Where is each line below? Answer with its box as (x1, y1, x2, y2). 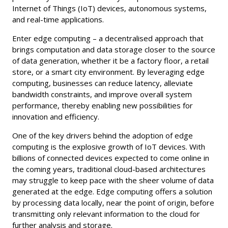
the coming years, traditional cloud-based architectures (12, 164, 206, 174)
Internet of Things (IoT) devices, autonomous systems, (12, 3, 207, 13)
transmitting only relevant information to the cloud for (12, 209, 200, 219)
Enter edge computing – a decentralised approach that (12, 33, 204, 43)
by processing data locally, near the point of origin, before (12, 197, 214, 208)
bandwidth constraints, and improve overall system (12, 89, 192, 99)
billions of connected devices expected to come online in (12, 153, 209, 163)
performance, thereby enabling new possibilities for (12, 100, 193, 110)
